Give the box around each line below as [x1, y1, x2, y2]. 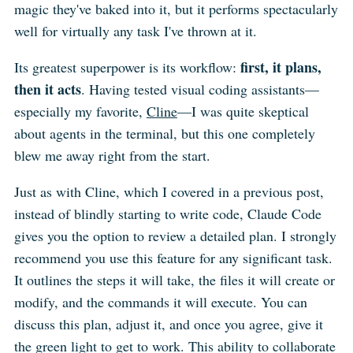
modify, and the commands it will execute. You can [13, 292, 307, 311]
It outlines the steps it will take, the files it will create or [13, 269, 335, 289]
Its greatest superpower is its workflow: [13, 57, 240, 76]
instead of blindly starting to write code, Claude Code [13, 203, 321, 223]
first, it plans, [240, 56, 321, 77]
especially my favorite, [13, 101, 147, 121]
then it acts [13, 78, 81, 99]
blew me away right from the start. [13, 145, 210, 165]
